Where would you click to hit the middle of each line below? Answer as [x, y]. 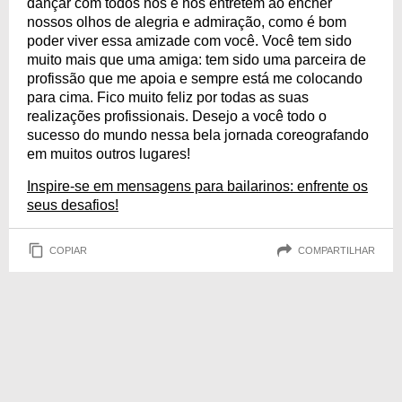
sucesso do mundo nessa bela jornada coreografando [198, 135]
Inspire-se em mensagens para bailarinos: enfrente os [197, 186]
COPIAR [68, 250]
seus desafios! [73, 205]
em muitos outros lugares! [109, 154]
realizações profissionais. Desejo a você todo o [177, 116]
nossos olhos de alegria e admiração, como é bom [187, 22]
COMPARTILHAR [336, 250]
